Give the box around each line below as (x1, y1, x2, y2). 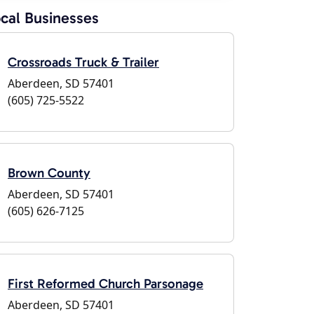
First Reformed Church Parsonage (8, 275, 203, 292)
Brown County (8, 165, 90, 181)
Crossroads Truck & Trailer (8, 54, 159, 70)
